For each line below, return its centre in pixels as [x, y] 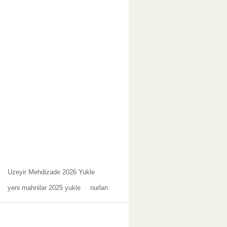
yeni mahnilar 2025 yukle [44, 188]
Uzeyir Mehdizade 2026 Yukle [51, 172]
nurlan [99, 188]
